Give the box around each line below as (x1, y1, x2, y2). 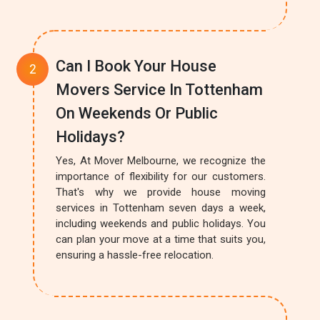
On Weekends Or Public (56, 104, 219, 122)
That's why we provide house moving (56, 186, 266, 199)
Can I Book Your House (56, 57, 217, 75)
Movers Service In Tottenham (56, 81, 264, 99)
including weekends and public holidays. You (56, 217, 266, 230)
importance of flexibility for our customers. (56, 170, 266, 183)
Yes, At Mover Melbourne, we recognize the (56, 154, 266, 167)
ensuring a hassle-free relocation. (56, 249, 214, 261)
